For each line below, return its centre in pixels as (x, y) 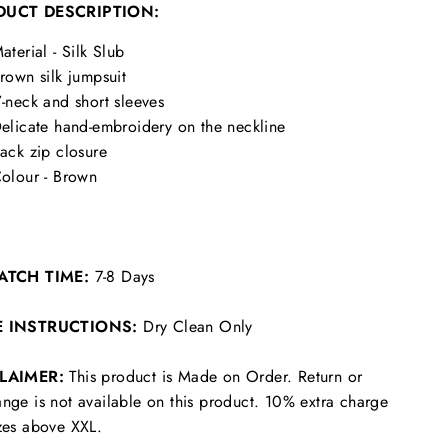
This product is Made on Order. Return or (216, 376)
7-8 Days (124, 276)
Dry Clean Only (198, 326)
